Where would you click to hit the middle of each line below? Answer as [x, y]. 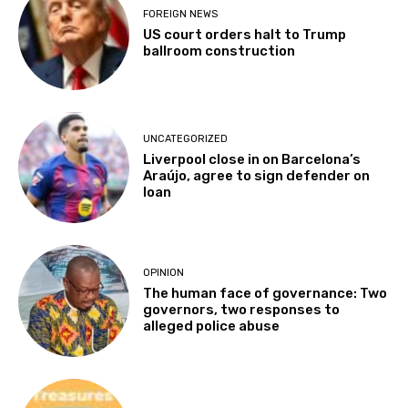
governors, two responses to [242, 309]
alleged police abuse [212, 326]
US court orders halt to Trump [245, 35]
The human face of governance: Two [265, 293]
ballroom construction [219, 51]
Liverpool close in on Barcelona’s [252, 160]
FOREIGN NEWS [181, 15]
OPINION [164, 272]
